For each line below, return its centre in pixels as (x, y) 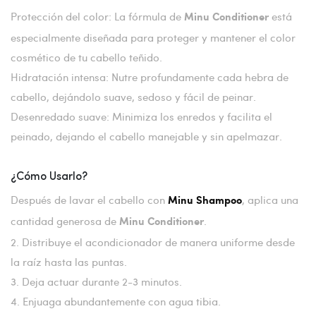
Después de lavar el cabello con (89, 199)
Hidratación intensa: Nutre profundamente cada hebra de (150, 77)
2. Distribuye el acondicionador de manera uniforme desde (153, 242)
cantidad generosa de (65, 220)
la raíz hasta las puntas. (69, 261)
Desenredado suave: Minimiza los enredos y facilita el (141, 116)
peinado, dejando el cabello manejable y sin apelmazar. (146, 136)
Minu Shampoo (205, 201)
